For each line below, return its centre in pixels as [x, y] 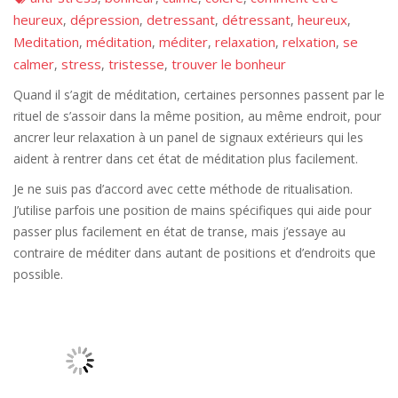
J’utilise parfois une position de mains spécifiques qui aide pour [192, 211]
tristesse [136, 64]
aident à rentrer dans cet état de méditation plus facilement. [186, 159]
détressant [256, 20]
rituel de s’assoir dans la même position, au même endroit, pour [197, 116]
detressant [181, 20]
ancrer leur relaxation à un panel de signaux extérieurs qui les [188, 138]
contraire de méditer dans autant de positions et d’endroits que [195, 253]
